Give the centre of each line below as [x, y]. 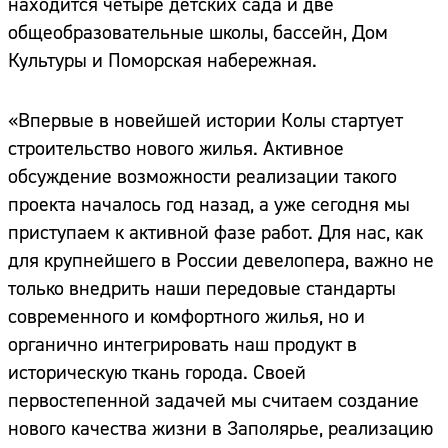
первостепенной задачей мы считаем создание [213, 401]
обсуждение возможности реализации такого [202, 177]
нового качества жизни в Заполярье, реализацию [220, 429]
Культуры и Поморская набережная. [162, 61]
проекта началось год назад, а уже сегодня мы [209, 205]
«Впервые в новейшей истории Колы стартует [205, 121]
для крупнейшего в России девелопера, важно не [221, 261]
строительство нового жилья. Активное [176, 149]
